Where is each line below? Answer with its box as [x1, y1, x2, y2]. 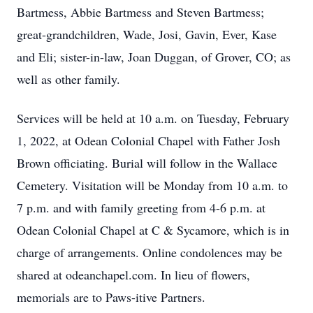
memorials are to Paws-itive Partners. [17, 289, 205, 305]
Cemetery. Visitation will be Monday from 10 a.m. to [17, 177, 288, 194]
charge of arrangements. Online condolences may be [17, 244, 282, 261]
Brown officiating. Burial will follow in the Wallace [17, 154, 277, 171]
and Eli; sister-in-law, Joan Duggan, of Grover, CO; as [17, 48, 291, 65]
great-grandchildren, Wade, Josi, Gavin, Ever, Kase [17, 26, 277, 43]
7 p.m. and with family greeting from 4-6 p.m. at [17, 199, 265, 216]
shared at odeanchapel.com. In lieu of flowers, [17, 266, 250, 283]
